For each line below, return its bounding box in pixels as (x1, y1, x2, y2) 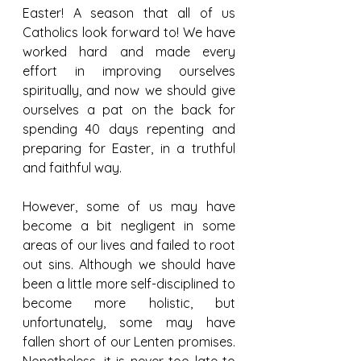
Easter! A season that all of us (23, 4, 235, 21)
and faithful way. (23, 159, 125, 176)
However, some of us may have (23, 197, 235, 214)
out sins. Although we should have (23, 255, 235, 272)
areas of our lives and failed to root (23, 236, 235, 253)
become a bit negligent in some (23, 217, 235, 234)
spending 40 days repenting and (23, 120, 235, 137)
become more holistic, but (23, 294, 235, 311)
